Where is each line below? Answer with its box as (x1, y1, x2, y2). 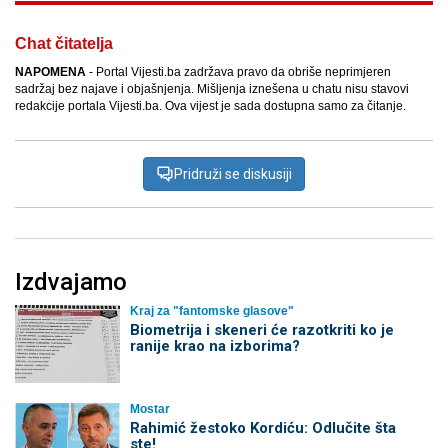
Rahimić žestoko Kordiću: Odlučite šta (129, 418, 396, 437)
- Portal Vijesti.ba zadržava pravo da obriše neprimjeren (86, 65, 391, 80)
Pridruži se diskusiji (174, 166, 292, 183)
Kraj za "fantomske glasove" (129, 304, 294, 319)
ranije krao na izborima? (129, 337, 300, 356)
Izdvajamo (15, 268, 127, 297)
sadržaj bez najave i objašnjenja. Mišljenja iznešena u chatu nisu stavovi (15, 82, 409, 97)
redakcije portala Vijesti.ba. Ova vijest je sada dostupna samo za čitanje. (15, 99, 406, 114)
